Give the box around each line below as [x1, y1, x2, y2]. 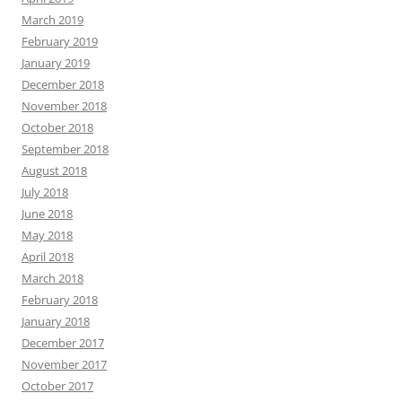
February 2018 [22, 292, 98, 308]
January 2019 [22, 55, 90, 71]
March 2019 [22, 12, 83, 28]
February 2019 [22, 33, 98, 49]
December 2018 [22, 76, 104, 92]
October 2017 [22, 378, 93, 394]
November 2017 [22, 356, 107, 372]
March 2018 [22, 270, 83, 286]
